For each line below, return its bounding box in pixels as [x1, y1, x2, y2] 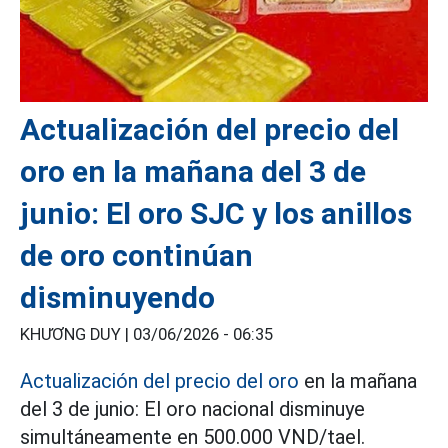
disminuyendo [20, 279, 215, 315]
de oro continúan [20, 237, 253, 273]
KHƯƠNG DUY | [20, 324, 133, 344]
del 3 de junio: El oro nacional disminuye [20, 396, 365, 421]
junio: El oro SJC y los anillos [20, 195, 412, 231]
